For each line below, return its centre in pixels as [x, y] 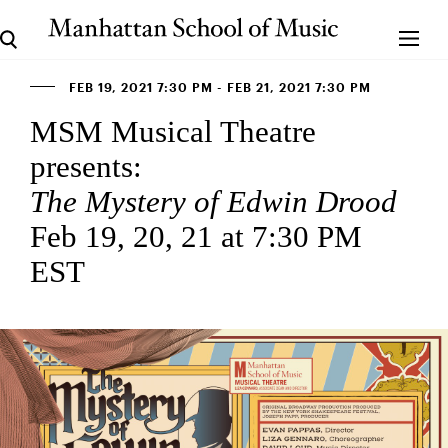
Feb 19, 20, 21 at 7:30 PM [196, 236]
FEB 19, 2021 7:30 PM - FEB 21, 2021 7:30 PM [218, 88]
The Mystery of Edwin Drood [213, 201]
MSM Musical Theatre [173, 131]
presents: [86, 166]
